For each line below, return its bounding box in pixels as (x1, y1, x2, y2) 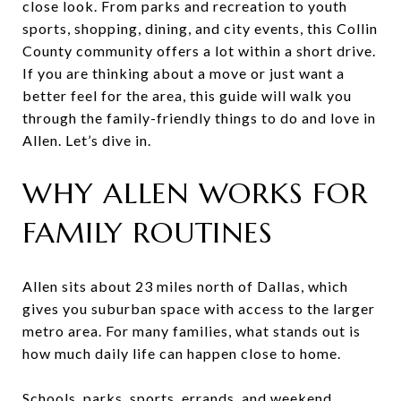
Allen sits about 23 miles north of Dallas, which (22, 277, 348, 294)
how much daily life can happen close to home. (22, 344, 341, 362)
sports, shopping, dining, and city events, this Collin (22, 20, 378, 37)
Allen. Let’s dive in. (22, 132, 151, 149)
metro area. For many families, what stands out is (22, 321, 361, 339)
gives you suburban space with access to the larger (22, 299, 375, 317)
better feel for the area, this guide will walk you (22, 87, 352, 104)
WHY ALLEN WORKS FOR (22, 175, 368, 211)
